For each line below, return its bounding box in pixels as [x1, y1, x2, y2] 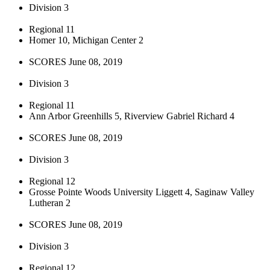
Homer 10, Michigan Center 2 [29, 34, 143, 45]
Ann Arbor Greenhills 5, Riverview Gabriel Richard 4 [29, 110, 234, 121]
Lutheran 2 [29, 197, 71, 208]
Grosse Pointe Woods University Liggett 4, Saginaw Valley [29, 186, 254, 197]
